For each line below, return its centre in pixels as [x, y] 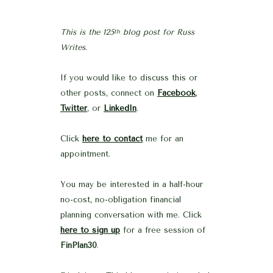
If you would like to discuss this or [129, 78]
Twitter [74, 108]
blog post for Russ [157, 32]
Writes [73, 48]
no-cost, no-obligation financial [121, 200]
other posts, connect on [109, 93]
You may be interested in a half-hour [132, 185]
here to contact [112, 139]
